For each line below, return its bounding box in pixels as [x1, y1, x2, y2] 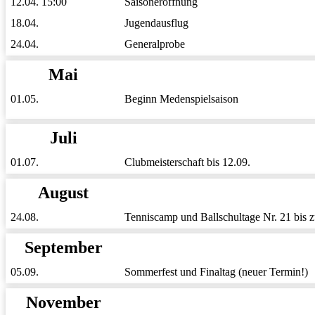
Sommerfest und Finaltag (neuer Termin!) [124, 265, 308, 278]
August [38, 183, 89, 202]
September [24, 238, 103, 257]
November [25, 292, 101, 311]
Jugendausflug [124, 16, 188, 29]
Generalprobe [124, 37, 185, 50]
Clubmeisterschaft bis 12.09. [124, 155, 250, 168]
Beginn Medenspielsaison [124, 92, 238, 105]
